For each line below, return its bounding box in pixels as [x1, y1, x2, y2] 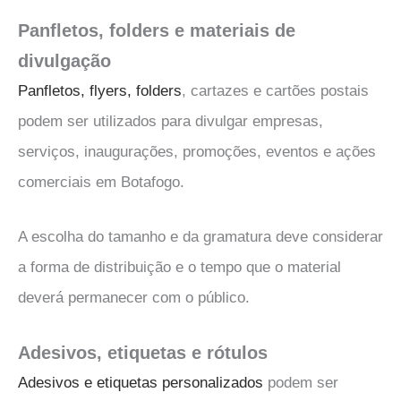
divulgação [18, 50, 111, 71]
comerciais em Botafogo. [18, 173, 184, 191]
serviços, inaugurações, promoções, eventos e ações [18, 142, 376, 160]
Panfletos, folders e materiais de [18, 20, 295, 40]
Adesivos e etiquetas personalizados [18, 373, 263, 391]
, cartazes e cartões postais [182, 81, 369, 99]
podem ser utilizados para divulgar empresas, [18, 112, 323, 130]
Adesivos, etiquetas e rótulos [18, 342, 268, 363]
